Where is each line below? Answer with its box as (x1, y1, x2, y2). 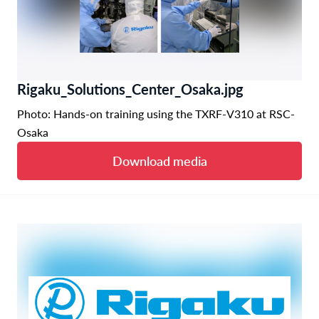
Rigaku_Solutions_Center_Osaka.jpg (17, 78, 244, 99)
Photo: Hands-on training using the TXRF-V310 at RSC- (17, 105, 295, 122)
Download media (112, 151, 207, 169)
